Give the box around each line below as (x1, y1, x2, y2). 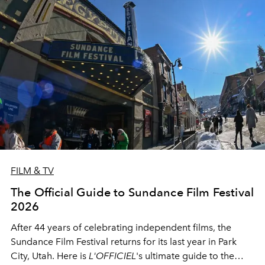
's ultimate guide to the (136, 250, 234, 261)
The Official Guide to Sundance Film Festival (11, 185, 254, 199)
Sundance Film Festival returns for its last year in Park (11, 235, 237, 247)
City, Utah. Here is (11, 250, 89, 261)
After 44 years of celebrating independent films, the (11, 221, 231, 233)
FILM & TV (11, 164, 54, 176)
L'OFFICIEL (89, 250, 136, 261)
